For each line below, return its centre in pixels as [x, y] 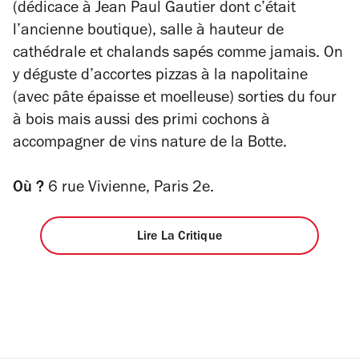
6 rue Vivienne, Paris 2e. [129, 190]
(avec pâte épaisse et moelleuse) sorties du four [175, 100]
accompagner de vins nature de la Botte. [150, 145]
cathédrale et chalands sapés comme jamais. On [178, 55]
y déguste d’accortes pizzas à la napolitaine [160, 77]
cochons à [234, 122]
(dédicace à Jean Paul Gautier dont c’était [154, 10]
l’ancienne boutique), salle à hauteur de [148, 32]
